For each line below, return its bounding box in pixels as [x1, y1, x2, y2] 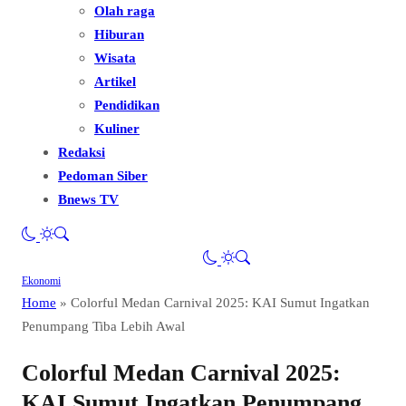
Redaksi [58, 144, 105, 160]
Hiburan [94, 26, 144, 43]
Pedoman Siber [58, 168, 148, 184]
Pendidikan [94, 97, 159, 113]
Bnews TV [58, 191, 119, 208]
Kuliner [94, 121, 140, 137]
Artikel [94, 73, 136, 90]
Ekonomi [22, 275, 61, 288]
